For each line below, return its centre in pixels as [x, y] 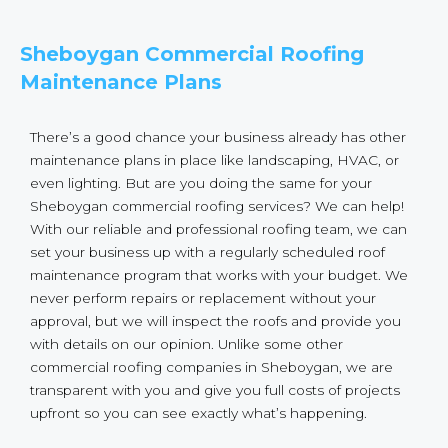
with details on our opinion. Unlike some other [186, 343]
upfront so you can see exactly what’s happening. [198, 412]
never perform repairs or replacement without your [203, 297]
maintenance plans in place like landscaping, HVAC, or [214, 159]
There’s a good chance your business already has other [218, 136]
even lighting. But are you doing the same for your [201, 182]
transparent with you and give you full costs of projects [215, 389]
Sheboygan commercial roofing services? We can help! [217, 205]
